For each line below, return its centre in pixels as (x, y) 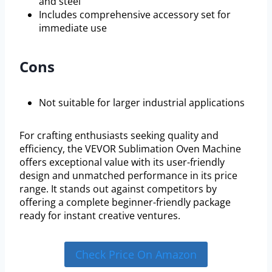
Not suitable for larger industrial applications (142, 103)
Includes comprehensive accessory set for (135, 15)
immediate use (73, 28)
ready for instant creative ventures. (100, 216)
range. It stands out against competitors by (118, 189)
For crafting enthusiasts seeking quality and (119, 136)
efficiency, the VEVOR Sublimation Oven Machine (130, 149)
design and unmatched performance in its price (128, 176)
